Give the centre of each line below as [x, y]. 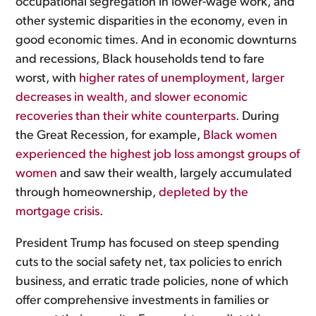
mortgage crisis [58, 212]
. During [258, 117]
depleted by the [204, 193]
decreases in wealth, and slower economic [132, 98]
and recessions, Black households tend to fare [140, 60]
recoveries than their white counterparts [126, 117]
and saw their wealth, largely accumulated [175, 174]
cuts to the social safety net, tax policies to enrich [149, 263]
